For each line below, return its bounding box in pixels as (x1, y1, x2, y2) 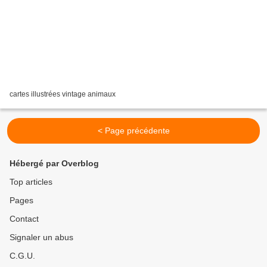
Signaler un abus (10, 232, 73, 243)
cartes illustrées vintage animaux (10, 90, 116, 99)
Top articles (10, 177, 52, 187)
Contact (10, 214, 39, 224)
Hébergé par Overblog (10, 159, 99, 169)
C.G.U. (10, 251, 35, 261)
